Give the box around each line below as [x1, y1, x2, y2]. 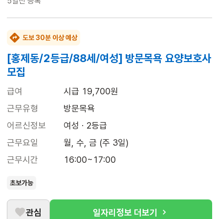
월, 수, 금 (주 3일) [64, 137, 129, 148]
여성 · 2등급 [64, 120, 107, 131]
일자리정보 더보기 [93, 207, 157, 218]
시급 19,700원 [64, 86, 118, 97]
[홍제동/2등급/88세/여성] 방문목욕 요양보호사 [7, 52, 211, 65]
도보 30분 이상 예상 [22, 34, 77, 42]
